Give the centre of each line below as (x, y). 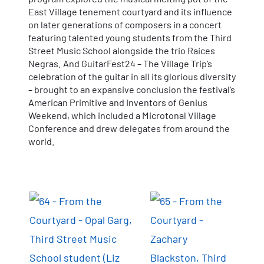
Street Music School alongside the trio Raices (122, 50)
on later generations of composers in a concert (125, 24)
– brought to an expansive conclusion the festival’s (132, 89)
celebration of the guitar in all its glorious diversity (132, 76)
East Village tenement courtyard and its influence (130, 11)
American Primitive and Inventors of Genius (118, 102)
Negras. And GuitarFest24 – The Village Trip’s (120, 63)
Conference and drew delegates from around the (129, 128)
